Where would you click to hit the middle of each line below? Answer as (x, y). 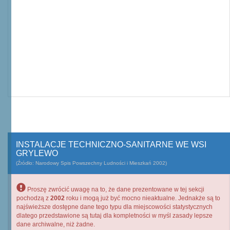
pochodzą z (33, 198)
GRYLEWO (37, 153)
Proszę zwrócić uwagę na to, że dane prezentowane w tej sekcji (115, 189)
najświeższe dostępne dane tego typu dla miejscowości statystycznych (114, 207)
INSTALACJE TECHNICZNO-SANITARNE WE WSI (111, 145)
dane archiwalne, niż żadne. (56, 224)
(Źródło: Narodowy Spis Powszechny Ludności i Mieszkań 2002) (91, 163)
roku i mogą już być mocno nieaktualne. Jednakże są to (142, 198)
